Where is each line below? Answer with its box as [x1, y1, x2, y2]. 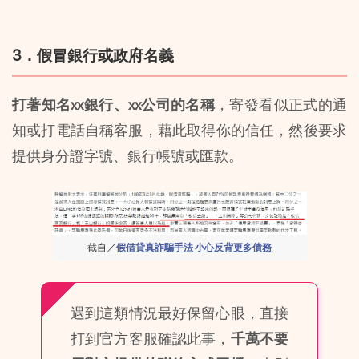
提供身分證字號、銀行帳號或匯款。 [12, 147, 243, 164]
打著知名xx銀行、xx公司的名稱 [12, 95, 216, 113]
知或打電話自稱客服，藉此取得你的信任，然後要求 [12, 121, 347, 139]
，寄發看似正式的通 [215, 95, 348, 113]
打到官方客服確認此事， [71, 329, 231, 347]
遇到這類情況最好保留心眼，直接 [71, 304, 288, 321]
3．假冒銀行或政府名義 [12, 46, 174, 65]
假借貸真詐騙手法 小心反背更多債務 [116, 242, 272, 254]
